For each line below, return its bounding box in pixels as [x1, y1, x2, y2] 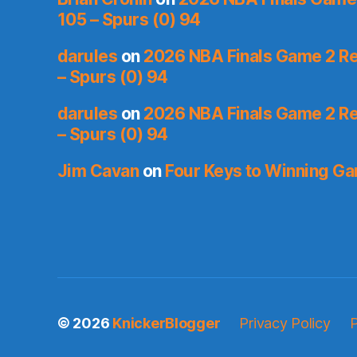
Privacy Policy [239, 315, 331, 332]
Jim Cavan [57, 161, 139, 182]
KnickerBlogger [112, 315, 221, 332]
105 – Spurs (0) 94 [57, 10, 201, 30]
